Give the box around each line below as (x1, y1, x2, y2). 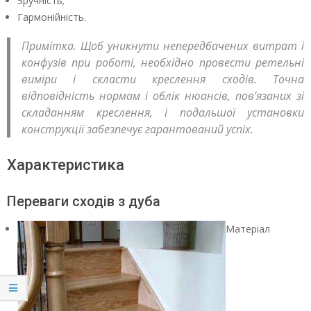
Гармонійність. (17, 10, 86, 24)
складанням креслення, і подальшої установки (22, 105, 304, 121)
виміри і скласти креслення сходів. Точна (22, 72, 304, 87)
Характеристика (7, 156, 124, 174)
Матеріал (226, 222, 270, 236)
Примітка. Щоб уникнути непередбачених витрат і (22, 38, 304, 54)
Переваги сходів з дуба (7, 193, 160, 210)
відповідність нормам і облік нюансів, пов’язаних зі (22, 88, 304, 104)
